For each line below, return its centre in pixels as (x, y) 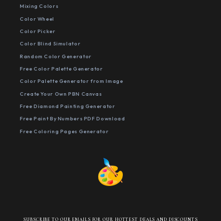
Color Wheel (37, 18)
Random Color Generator (56, 56)
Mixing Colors (39, 6)
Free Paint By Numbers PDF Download (73, 119)
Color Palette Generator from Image (72, 81)
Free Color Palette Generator (61, 69)
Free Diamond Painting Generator (68, 106)
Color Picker (38, 31)
